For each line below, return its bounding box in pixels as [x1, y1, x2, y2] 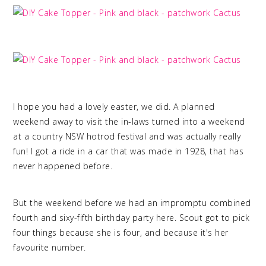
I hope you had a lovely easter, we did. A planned [13, 101, 215, 113]
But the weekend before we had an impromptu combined [13, 197, 251, 209]
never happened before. [13, 160, 118, 172]
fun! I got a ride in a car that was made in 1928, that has [13, 145, 244, 157]
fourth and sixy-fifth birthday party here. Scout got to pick [13, 212, 250, 224]
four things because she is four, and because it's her [13, 227, 229, 239]
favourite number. [13, 242, 86, 254]
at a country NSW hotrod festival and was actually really [13, 131, 241, 142]
